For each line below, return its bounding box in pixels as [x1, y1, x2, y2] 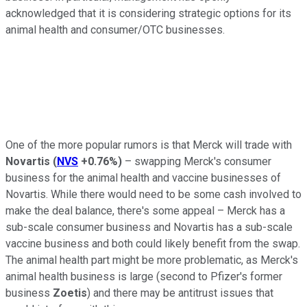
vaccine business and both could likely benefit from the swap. [5, 236, 300, 250]
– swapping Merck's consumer [122, 154, 271, 168]
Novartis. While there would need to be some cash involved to [5, 187, 302, 201]
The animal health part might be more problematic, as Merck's [5, 253, 298, 267]
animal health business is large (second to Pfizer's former [5, 269, 282, 283]
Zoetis [53, 286, 87, 299]
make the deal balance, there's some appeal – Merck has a [5, 204, 285, 217]
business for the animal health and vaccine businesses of [5, 171, 281, 184]
